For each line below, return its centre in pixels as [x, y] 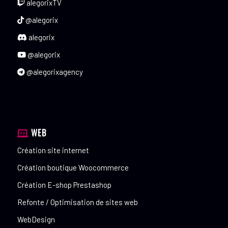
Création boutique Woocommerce [73, 168]
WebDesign [36, 220]
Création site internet [53, 150]
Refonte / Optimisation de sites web [77, 202]
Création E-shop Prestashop [64, 185]
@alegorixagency [54, 72]
